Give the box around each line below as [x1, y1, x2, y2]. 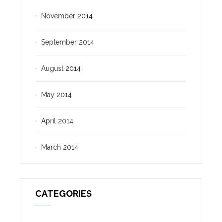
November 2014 [41, 11, 93, 20]
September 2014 [41, 38, 94, 46]
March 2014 [41, 143, 78, 151]
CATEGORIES [35, 188, 92, 199]
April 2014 [41, 116, 73, 125]
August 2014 [41, 64, 81, 72]
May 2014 [41, 90, 72, 99]
